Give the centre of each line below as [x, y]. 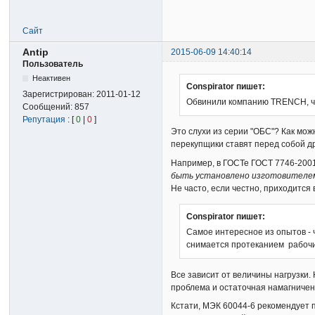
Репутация [44, 119]
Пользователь [53, 64]
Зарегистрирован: [60, 94]
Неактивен [51, 78]
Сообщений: [49, 107]
